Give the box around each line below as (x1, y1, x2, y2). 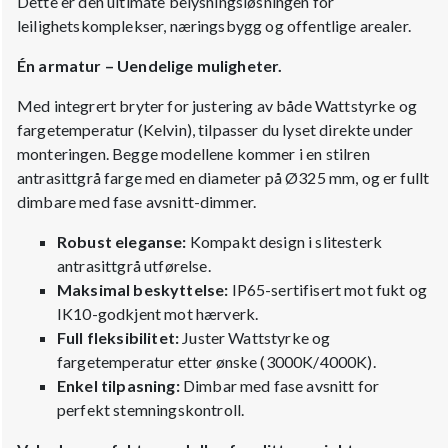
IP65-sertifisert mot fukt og (228, 279, 428, 299)
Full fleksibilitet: (57, 327, 180, 347)
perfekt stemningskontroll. (57, 399, 245, 419)
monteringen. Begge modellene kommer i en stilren (17, 143, 370, 163)
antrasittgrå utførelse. (57, 255, 211, 275)
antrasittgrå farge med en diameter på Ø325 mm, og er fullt (17, 167, 430, 187)
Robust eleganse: (57, 231, 187, 251)
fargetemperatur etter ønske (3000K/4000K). (57, 351, 376, 371)
